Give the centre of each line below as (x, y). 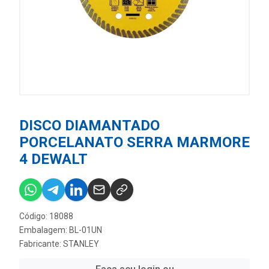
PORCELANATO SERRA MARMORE (134, 142)
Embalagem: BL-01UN (61, 230)
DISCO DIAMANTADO (89, 125)
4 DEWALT (53, 159)
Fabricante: (41, 244)
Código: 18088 (46, 216)
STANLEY (81, 244)
